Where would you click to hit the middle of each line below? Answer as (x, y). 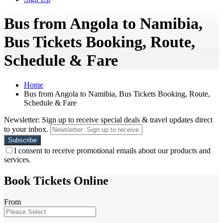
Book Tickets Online (56, 180)
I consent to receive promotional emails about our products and (112, 150)
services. (17, 159)
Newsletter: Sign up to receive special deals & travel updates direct (108, 119)
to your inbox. (26, 129)
